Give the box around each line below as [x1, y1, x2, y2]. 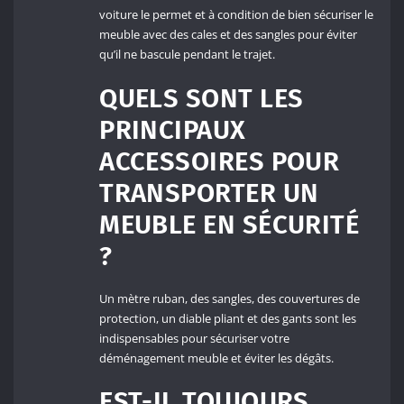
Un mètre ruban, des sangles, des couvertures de [99, 289, 361, 307]
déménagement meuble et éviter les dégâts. [99, 349, 335, 366]
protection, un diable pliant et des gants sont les [99, 309, 357, 326]
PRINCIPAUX [99, 114, 246, 146]
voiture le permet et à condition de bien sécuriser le [99, 6, 374, 23]
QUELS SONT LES [99, 82, 304, 115]
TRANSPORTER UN [99, 177, 319, 209]
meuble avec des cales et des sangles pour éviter [99, 26, 358, 43]
